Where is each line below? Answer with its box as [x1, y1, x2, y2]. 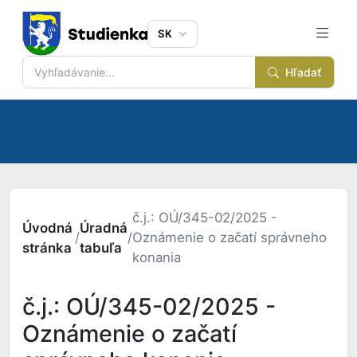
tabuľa [79, 239, 122, 256]
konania [131, 249, 181, 265]
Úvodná [22, 219, 73, 236]
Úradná [79, 219, 127, 236]
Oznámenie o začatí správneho [131, 229, 327, 245]
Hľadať [282, 65, 321, 79]
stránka [22, 239, 72, 256]
